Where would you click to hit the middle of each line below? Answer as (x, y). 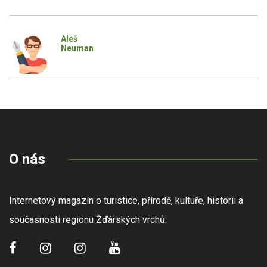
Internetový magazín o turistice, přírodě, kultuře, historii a (126, 201)
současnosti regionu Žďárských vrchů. (89, 220)
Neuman (77, 48)
